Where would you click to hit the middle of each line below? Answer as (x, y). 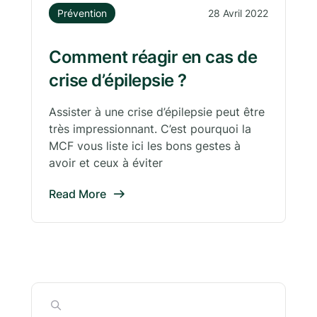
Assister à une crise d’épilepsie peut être (157, 112)
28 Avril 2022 (238, 13)
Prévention (82, 13)
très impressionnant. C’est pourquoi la (150, 129)
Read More (77, 194)
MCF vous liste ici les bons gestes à (145, 146)
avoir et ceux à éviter (106, 163)
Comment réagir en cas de (153, 57)
